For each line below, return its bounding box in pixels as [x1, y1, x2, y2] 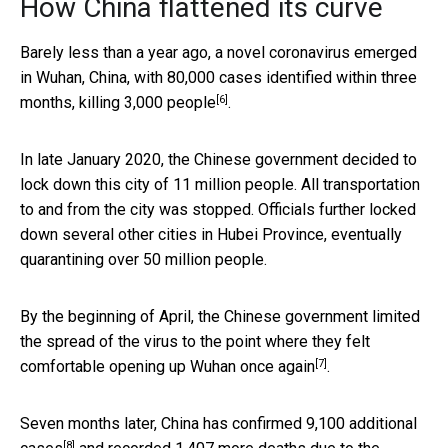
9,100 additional [306, 413, 417, 433]
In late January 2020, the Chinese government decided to [20, 149, 417, 169]
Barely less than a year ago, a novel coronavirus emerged [20, 42, 417, 62]
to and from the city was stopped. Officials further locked [20, 199, 416, 219]
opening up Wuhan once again [109, 356, 315, 376]
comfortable [20, 356, 109, 376]
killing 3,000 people [79, 92, 216, 112]
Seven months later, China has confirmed [20, 413, 306, 433]
